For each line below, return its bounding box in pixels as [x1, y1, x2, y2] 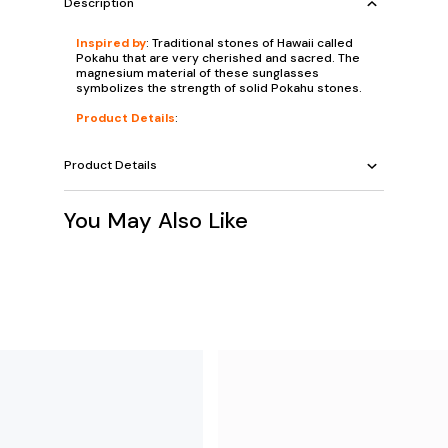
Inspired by [76, 34, 146, 51]
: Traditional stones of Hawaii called [146, 34, 353, 51]
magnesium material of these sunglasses [76, 64, 319, 81]
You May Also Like [64, 205, 248, 235]
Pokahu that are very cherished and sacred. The [76, 49, 360, 66]
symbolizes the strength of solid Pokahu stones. [76, 79, 362, 96]
